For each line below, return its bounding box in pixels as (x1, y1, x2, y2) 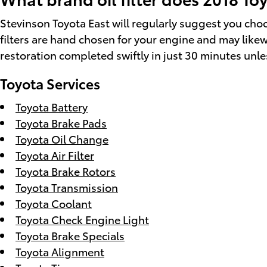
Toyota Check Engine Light (15, 211, 149, 226)
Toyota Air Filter (15, 147, 94, 162)
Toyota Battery (15, 98, 88, 114)
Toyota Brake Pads (15, 114, 107, 130)
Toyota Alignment (15, 243, 104, 259)
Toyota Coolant (15, 195, 92, 210)
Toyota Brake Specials (15, 227, 125, 243)
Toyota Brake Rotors (15, 163, 116, 178)
